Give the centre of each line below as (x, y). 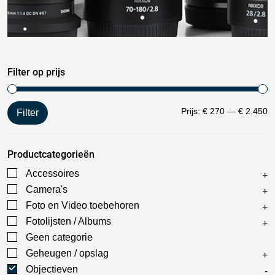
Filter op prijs (36, 72)
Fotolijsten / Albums (68, 221)
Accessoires (52, 173)
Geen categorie (59, 237)
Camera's (47, 189)
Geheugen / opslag (67, 253)
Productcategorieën (51, 154)
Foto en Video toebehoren (83, 205)
